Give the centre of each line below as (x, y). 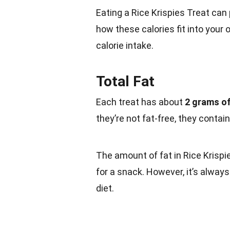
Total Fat (125, 82)
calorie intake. (125, 46)
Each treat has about (140, 102)
